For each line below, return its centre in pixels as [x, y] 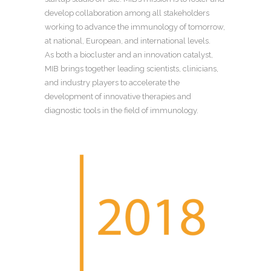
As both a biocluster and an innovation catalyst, [129, 54]
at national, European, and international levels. [128, 41]
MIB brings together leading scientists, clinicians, [132, 68]
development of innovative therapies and [118, 96]
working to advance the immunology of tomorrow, [135, 27]
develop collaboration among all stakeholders [127, 13]
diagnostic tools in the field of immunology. [122, 110]
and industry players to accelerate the [112, 82]
